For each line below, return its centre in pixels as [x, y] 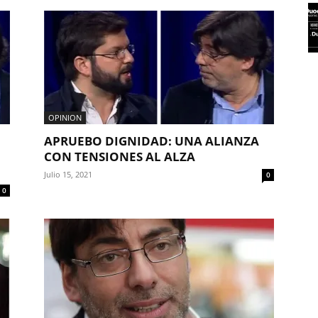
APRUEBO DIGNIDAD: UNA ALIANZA [152, 141]
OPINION [65, 117]
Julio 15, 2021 [68, 174]
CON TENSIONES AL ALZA [120, 157]
